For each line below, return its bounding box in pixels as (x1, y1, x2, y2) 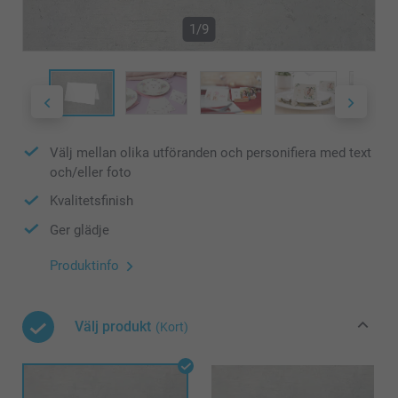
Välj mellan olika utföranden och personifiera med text (50, 144, 371, 161)
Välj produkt (75, 318, 151, 336)
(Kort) (155, 320, 188, 335)
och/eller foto (50, 164, 131, 181)
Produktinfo (50, 258, 119, 275)
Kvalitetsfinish (50, 193, 133, 210)
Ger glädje (50, 221, 109, 238)
